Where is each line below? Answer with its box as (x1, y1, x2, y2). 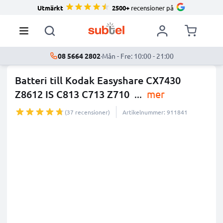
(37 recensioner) (65, 108, 110, 116)
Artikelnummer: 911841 (122, 108, 188, 116)
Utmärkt (37, 3, 63, 12)
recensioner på (129, 3, 174, 12)
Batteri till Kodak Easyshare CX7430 (15, 74, 181, 87)
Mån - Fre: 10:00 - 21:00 (102, 51, 174, 60)
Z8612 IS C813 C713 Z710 (15, 88, 132, 101)
